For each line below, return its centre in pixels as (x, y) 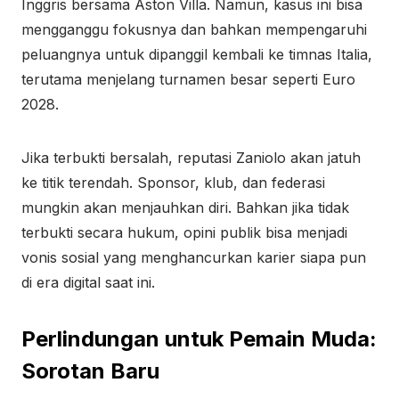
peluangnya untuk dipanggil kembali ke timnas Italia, (197, 54)
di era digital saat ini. (88, 282)
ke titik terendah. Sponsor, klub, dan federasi (173, 183)
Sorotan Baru (90, 371)
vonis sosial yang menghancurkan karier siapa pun (194, 257)
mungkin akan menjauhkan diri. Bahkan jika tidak (185, 208)
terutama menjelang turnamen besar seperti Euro (188, 79)
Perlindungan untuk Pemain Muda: (199, 339)
